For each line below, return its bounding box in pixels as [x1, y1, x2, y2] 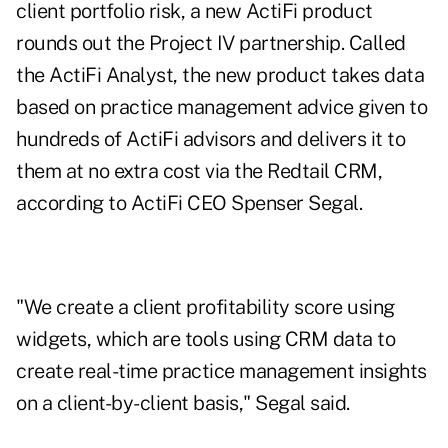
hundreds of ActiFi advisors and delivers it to [16, 127, 405, 152]
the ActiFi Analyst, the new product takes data [16, 63, 424, 88]
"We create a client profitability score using [16, 295, 395, 320]
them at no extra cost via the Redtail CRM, [16, 159, 382, 184]
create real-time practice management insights [16, 359, 427, 384]
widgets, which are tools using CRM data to [16, 327, 395, 352]
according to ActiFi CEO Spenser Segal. [16, 191, 362, 216]
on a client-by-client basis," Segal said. [16, 391, 350, 416]
